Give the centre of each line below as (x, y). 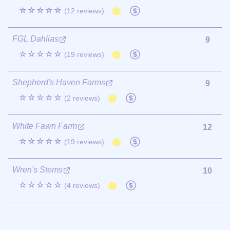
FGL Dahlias (35, 39)
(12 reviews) (84, 11)
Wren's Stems (37, 169)
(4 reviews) (82, 185)
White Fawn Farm (45, 126)
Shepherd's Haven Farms (59, 82)
